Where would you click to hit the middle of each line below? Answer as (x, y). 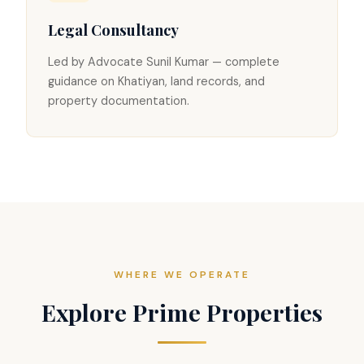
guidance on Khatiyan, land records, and (156, 82)
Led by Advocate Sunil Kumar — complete (163, 62)
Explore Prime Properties (182, 312)
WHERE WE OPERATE (182, 275)
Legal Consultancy (113, 30)
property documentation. (118, 101)
